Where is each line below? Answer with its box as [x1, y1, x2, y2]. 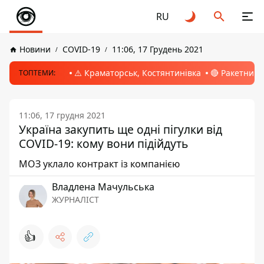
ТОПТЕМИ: [19, 68, 55, 78]
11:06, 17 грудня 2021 [19, 110, 105, 121]
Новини [19, 44, 51, 55]
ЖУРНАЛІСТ [52, 194, 99, 205]
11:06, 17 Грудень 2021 [112, 44, 203, 55]
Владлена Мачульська [52, 180, 154, 193]
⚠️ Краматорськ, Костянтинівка [74, 67, 201, 78]
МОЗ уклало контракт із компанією [19, 157, 180, 170]
